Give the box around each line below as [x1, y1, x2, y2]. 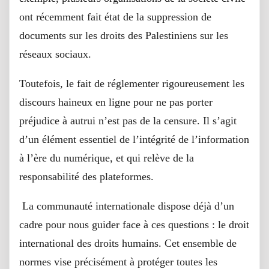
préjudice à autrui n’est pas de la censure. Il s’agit [19, 114, 237, 127]
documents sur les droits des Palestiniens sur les [19, 29, 228, 41]
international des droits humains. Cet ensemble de [19, 237, 237, 249]
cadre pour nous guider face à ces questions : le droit [19, 218, 249, 231]
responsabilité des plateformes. [19, 170, 154, 183]
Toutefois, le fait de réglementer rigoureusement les [19, 77, 244, 89]
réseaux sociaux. [19, 47, 91, 60]
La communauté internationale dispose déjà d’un [19, 199, 234, 212]
